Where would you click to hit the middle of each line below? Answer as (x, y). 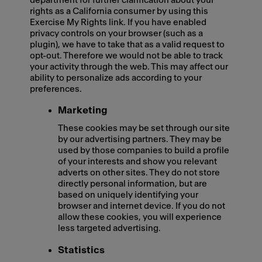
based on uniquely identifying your (128, 195)
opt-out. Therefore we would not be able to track (127, 56)
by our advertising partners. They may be (140, 140)
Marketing (83, 110)
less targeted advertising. (110, 229)
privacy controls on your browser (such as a (117, 34)
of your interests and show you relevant (138, 162)
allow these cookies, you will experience (140, 218)
